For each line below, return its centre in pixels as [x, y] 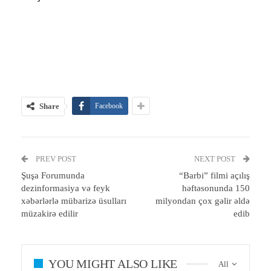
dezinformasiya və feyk [66, 188]
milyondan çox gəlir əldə [203, 201]
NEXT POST [216, 158]
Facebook [109, 106]
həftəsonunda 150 [216, 188]
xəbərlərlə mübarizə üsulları [74, 201]
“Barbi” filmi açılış [214, 175]
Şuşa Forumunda [53, 175]
